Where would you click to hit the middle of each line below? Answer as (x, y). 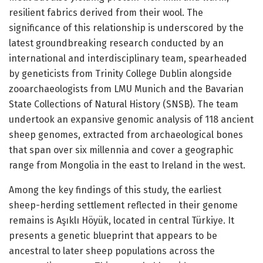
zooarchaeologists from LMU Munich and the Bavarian (126, 89)
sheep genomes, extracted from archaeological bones (126, 135)
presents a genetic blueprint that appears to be (113, 236)
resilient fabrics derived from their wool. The (106, 13)
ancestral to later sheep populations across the (112, 251)
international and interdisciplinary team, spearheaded (128, 59)
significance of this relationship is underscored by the (126, 28)
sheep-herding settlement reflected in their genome (123, 205)
